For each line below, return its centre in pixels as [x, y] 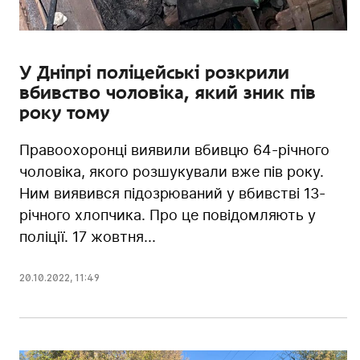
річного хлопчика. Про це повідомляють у [168, 215]
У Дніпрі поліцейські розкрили [154, 73]
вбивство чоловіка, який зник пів [168, 93]
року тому [64, 113]
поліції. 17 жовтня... [88, 237]
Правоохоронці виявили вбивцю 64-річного [174, 150]
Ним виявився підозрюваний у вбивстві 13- [172, 194]
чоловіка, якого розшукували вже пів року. [172, 172]
